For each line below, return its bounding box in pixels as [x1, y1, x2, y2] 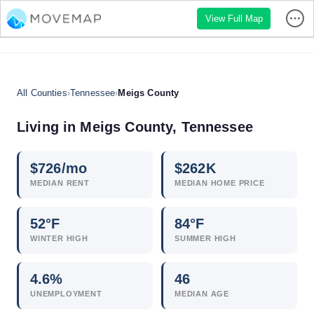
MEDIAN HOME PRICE [175, 179, 265, 187]
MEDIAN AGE [175, 289, 229, 298]
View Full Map [205, 13, 263, 24]
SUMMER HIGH [175, 234, 236, 243]
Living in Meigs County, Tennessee [17, 119, 253, 135]
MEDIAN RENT [30, 179, 90, 187]
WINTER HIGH [30, 234, 88, 243]
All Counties [17, 88, 67, 98]
